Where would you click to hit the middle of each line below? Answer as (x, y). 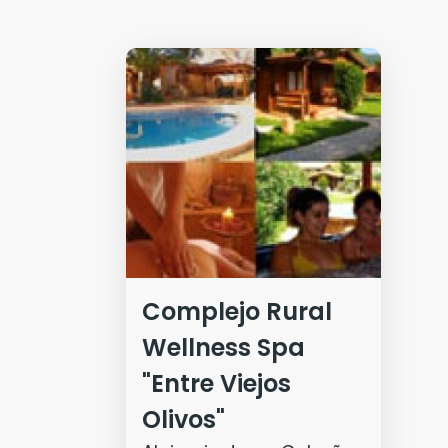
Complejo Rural (237, 312)
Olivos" (183, 420)
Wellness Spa (223, 348)
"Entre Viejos (216, 384)
